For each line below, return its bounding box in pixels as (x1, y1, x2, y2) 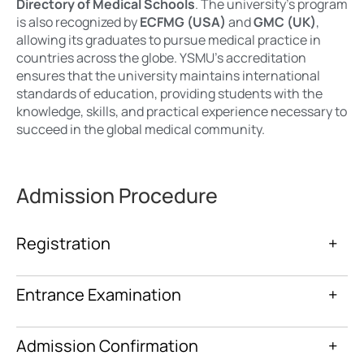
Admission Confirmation (16, 334, 198, 357)
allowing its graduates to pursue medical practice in (16, 31, 321, 50)
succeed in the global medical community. (16, 120, 265, 139)
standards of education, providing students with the (16, 84, 323, 103)
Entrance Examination (16, 283, 181, 305)
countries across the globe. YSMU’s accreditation (16, 49, 306, 67)
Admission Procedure (16, 180, 218, 210)
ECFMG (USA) (140, 13, 226, 32)
